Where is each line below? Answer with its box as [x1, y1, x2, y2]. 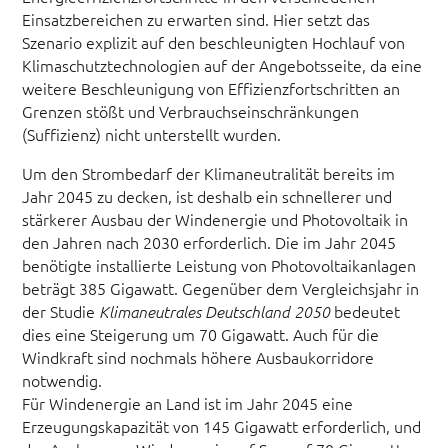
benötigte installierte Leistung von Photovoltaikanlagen [22, 253, 417, 276]
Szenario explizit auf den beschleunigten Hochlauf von [22, 31, 406, 54]
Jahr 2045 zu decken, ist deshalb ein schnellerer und [22, 184, 393, 207]
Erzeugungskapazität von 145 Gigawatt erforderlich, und [22, 414, 422, 437]
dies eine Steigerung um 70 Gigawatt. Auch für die [22, 322, 380, 345]
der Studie [22, 299, 100, 322]
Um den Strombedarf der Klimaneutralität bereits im [22, 161, 396, 184]
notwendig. [22, 368, 103, 391]
